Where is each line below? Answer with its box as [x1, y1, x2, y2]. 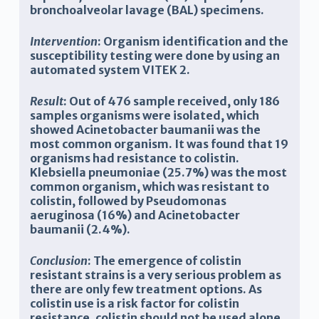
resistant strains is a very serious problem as [29, 268, 281, 283]
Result [29, 94, 63, 109]
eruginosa [36, 208, 95, 223]
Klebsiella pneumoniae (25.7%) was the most [29, 165, 287, 180]
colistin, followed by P [29, 194, 153, 209]
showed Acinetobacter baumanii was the [29, 122, 261, 137]
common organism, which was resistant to [29, 179, 269, 194]
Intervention [29, 34, 98, 49]
